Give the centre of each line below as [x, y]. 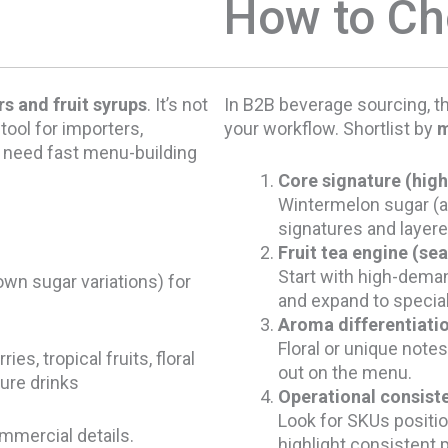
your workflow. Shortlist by [330, 128]
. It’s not [177, 104]
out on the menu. [345, 373]
